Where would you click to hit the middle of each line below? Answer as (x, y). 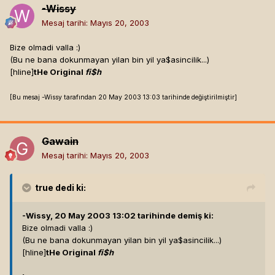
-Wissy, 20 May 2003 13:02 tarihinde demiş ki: (118, 216)
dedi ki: (70, 188)
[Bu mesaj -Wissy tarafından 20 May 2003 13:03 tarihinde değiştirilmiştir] (123, 98)
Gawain (60, 141)
